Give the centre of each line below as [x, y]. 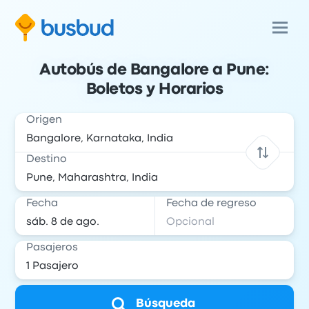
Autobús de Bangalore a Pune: [154, 70]
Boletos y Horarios [154, 90]
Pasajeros [52, 248]
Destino [47, 159]
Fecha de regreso [211, 203]
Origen [44, 120]
